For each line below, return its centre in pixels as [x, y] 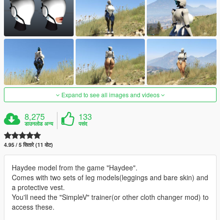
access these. [33, 207]
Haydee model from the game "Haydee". [75, 168]
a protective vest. [38, 187]
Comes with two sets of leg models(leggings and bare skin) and [110, 178]
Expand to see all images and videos [110, 95]
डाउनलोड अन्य [39, 124]
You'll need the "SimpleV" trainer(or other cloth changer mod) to [110, 197]
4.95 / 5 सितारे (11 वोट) [28, 145]
